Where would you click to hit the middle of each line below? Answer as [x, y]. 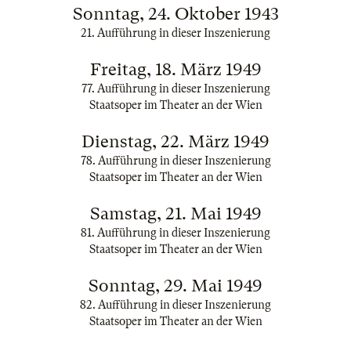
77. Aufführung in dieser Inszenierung [175, 89]
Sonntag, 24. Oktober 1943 [175, 14]
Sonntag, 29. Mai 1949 [175, 286]
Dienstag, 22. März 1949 [175, 141]
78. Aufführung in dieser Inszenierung [175, 161]
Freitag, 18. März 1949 [175, 69]
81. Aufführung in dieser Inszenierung [175, 233]
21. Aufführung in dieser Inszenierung [175, 33]
